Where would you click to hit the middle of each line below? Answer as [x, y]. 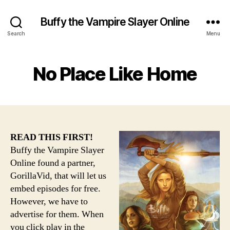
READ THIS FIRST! [52, 137]
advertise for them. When [57, 214]
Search [16, 33]
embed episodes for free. [55, 189]
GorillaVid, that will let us [58, 176]
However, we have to [49, 202]
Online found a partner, [53, 163]
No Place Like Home [115, 74]
